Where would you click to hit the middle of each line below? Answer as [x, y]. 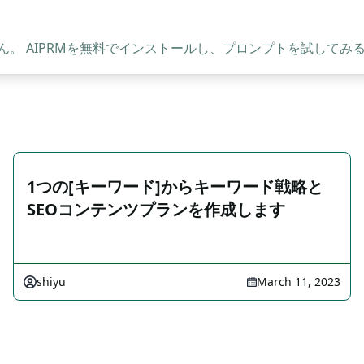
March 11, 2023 [299, 282]
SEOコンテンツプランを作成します [156, 209]
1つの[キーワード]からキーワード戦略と [175, 186]
